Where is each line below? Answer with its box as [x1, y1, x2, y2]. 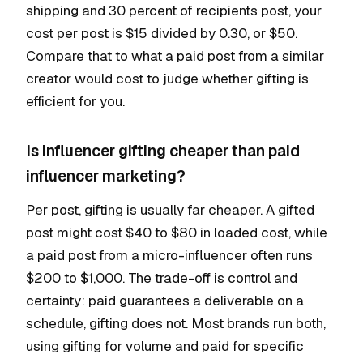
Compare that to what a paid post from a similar [26, 47, 324, 65]
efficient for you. [26, 92, 125, 110]
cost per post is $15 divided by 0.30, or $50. [26, 24, 297, 42]
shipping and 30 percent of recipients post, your [26, 2, 322, 19]
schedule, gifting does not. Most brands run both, [26, 314, 326, 332]
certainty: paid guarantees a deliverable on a [26, 292, 304, 310]
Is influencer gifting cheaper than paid [26, 141, 300, 161]
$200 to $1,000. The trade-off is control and [26, 269, 297, 287]
